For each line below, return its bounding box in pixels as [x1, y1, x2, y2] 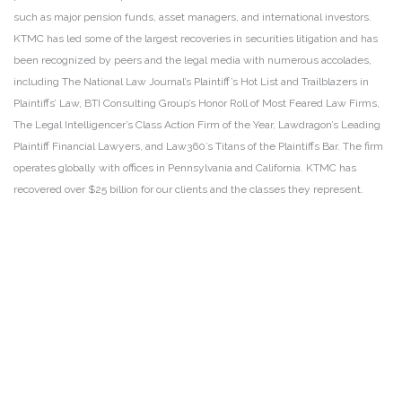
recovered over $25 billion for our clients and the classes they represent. [13, 183, 366, 196]
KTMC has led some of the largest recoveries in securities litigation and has [13, 32, 378, 45]
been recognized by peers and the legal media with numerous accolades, [13, 54, 371, 66]
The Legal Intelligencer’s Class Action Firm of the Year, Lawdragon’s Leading [13, 118, 380, 131]
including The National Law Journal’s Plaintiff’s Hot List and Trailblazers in [13, 75, 369, 88]
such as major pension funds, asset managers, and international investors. [13, 11, 371, 23]
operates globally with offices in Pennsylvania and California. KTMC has [13, 162, 356, 174]
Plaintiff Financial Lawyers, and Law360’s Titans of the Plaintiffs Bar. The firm [13, 140, 383, 153]
